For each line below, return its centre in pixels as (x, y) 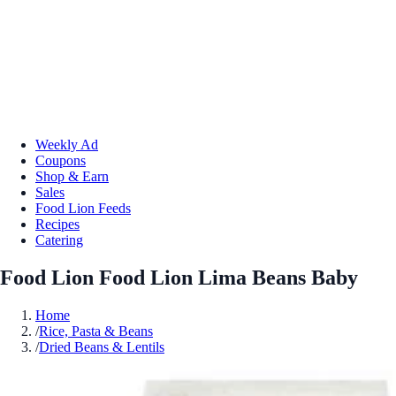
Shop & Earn (72, 176)
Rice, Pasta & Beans (96, 331)
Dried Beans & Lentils (102, 346)
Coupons (61, 160)
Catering (59, 240)
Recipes (57, 224)
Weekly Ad (67, 144)
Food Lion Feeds (83, 208)
